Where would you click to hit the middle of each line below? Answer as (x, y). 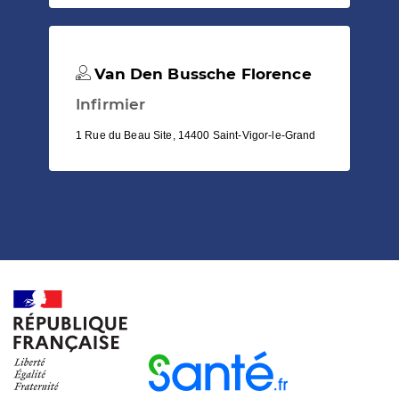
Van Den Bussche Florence (201, 73)
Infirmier (111, 104)
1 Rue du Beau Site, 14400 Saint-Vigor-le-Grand (196, 135)
